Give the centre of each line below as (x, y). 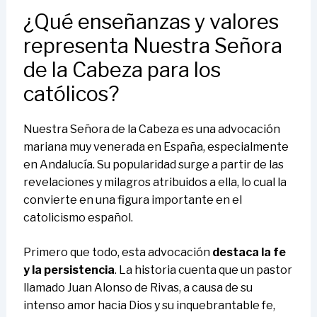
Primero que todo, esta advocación (117, 253)
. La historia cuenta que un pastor (203, 270)
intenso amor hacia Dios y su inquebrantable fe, (149, 306)
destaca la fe (249, 253)
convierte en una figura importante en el (132, 200)
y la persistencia (69, 270)
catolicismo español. (78, 218)
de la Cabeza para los (122, 70)
